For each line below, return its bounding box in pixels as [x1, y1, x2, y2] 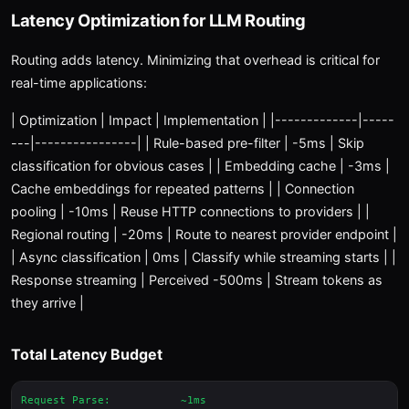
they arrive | [11, 295, 84, 310]
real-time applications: [11, 75, 147, 90]
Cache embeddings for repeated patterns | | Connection [11, 181, 354, 196]
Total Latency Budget [11, 345, 163, 363]
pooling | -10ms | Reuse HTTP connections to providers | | [11, 204, 370, 219]
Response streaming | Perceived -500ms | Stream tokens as [11, 272, 383, 288]
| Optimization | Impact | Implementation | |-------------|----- [11, 112, 394, 128]
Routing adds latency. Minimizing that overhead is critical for [11, 52, 380, 68]
